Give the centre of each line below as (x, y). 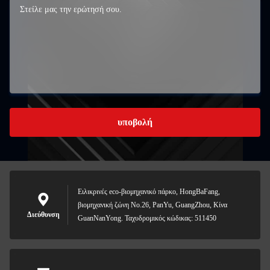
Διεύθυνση (43, 215)
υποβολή (135, 122)
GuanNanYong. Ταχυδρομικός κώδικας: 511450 (147, 218)
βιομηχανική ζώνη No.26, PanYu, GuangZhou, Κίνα (152, 205)
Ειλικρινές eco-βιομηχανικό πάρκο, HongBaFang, (149, 192)
